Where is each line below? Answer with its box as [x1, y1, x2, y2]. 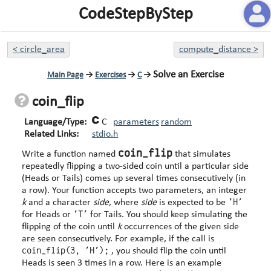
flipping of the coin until [22, 221, 118, 232]
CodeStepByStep [78, 6, 193, 23]
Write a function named [22, 149, 119, 159]
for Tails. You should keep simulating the [88, 209, 127, 220]
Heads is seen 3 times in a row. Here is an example [22, 258, 146, 268]
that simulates [172, 149, 231, 159]
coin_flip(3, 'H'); [22, 244, 109, 256]
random [160, 117, 192, 127]
